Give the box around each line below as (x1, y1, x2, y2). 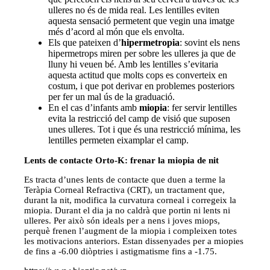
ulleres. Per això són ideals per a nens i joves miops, (24, 215, 221, 225)
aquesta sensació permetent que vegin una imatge (48, 15, 235, 26)
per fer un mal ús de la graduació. (48, 91, 175, 102)
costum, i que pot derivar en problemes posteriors (48, 80, 235, 91)
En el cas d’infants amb (48, 102, 140, 113)
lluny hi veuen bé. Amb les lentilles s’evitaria (48, 58, 219, 69)
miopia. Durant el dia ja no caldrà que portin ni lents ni (24, 205, 231, 215)
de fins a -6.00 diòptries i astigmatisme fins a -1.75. (24, 246, 218, 256)
